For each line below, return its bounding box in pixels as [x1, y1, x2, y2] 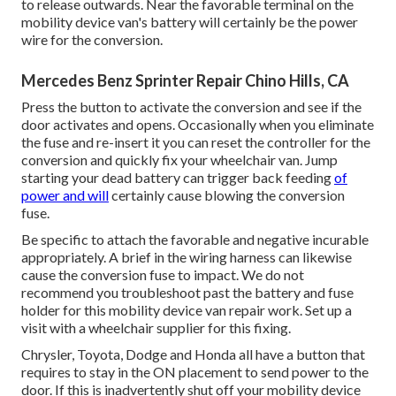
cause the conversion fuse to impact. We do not [21, 265, 304, 283]
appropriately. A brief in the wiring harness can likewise [21, 247, 352, 265]
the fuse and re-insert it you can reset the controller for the [21, 133, 370, 150]
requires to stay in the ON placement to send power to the [21, 362, 369, 380]
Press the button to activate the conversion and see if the [21, 97, 362, 115]
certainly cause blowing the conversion [109, 186, 345, 203]
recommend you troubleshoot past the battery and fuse [21, 283, 354, 301]
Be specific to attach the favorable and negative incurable [21, 230, 369, 247]
